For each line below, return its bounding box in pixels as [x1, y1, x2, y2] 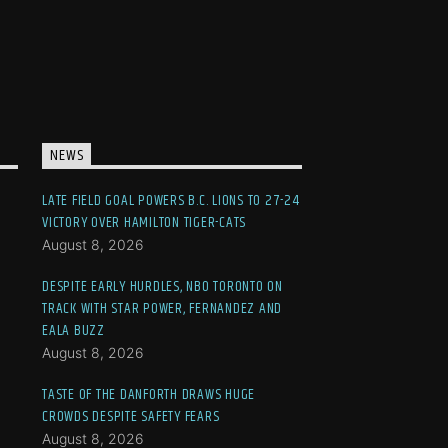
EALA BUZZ [42, 319, 105, 343]
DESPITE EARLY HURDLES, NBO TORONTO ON [42, 275, 283, 299]
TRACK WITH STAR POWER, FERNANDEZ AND [42, 297, 283, 321]
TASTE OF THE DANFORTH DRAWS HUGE [42, 383, 256, 407]
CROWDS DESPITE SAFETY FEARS [42, 405, 220, 429]
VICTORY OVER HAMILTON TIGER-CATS [42, 211, 247, 235]
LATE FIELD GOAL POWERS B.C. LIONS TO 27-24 [42, 189, 300, 213]
